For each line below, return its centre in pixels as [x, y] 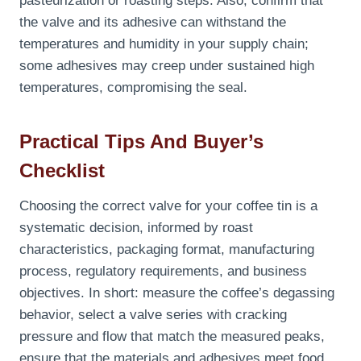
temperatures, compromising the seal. [133, 88]
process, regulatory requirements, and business [163, 272]
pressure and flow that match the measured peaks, [172, 337]
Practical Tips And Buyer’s [141, 142]
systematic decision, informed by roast [136, 228]
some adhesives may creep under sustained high [167, 66]
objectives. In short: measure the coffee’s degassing [177, 293]
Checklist [62, 171]
